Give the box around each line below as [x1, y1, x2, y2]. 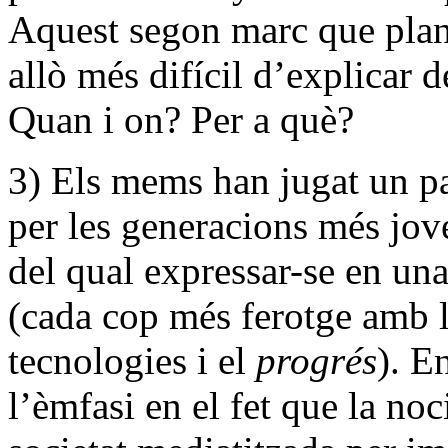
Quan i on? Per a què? [8, 98, 354, 142]
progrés [256, 339, 377, 383]
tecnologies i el [8, 339, 256, 383]
